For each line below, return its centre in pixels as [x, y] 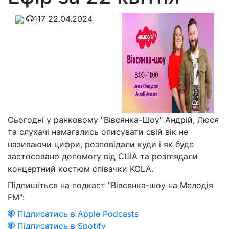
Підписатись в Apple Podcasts [77, 213]
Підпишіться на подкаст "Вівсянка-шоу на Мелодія [110, 185]
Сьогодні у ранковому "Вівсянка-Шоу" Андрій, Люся [113, 119]
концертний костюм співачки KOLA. [81, 168]
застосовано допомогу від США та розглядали [103, 156]
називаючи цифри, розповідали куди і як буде [101, 144]
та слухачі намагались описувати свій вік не [98, 132]
